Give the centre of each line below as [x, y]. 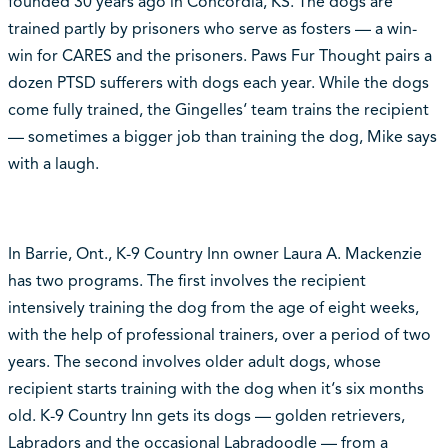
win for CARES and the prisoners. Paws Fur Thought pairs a [219, 55]
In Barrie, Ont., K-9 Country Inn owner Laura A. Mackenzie [214, 253]
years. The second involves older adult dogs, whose [194, 361]
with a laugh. [53, 163]
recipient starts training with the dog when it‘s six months [215, 388]
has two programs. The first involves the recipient [186, 280]
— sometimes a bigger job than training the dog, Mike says [222, 136]
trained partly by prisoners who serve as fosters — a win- [212, 28]
